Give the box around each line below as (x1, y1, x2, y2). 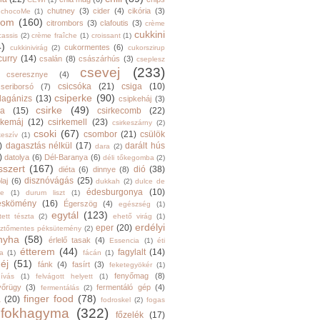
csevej (80, 65, 121, 80)
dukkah (96, 177, 121, 185)
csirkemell (48, 117, 88, 127)
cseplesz (136, 55, 166, 63)
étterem (19, 246, 55, 257)
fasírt (71, 260, 90, 269)
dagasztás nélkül (5, 141, 73, 151)
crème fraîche (31, 31, 77, 39)
